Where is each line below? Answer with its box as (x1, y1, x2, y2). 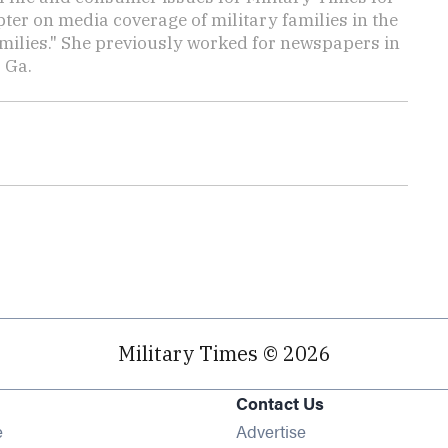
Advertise (235, 418, 306, 443)
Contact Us (235, 390, 324, 415)
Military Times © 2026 (117, 340, 331, 367)
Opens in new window (2, 416, 170, 441)
